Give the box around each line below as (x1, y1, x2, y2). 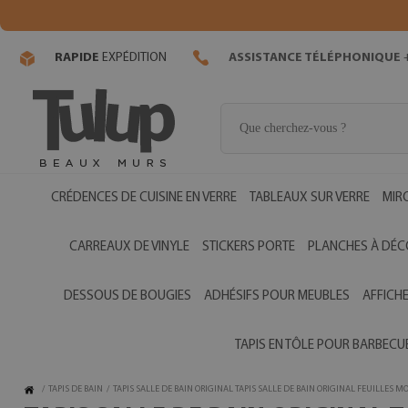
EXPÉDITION (99, 51, 167, 66)
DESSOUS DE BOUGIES (64, 290, 191, 303)
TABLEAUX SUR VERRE (249, 191, 370, 205)
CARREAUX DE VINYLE (68, 240, 189, 254)
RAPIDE (55, 51, 99, 66)
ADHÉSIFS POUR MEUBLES (204, 290, 350, 303)
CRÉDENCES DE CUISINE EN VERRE (50, 191, 237, 205)
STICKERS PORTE (201, 240, 295, 254)
